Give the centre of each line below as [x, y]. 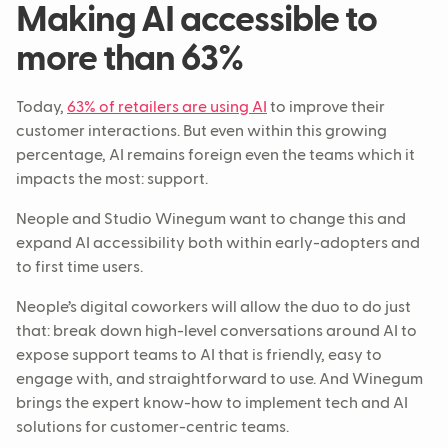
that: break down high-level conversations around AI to [216, 332]
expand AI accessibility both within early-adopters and [218, 244]
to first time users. [79, 268]
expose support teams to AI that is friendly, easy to [199, 356]
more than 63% [129, 60]
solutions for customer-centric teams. [152, 428]
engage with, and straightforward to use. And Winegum [219, 380]
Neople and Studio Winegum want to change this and [211, 220]
